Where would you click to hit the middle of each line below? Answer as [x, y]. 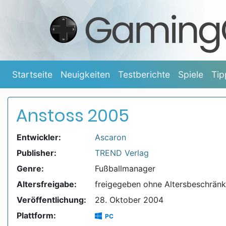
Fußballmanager [125, 169]
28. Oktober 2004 [129, 200]
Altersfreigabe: [47, 184]
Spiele [191, 74]
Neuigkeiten [85, 74]
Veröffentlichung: [51, 200]
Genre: [30, 169]
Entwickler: [39, 137]
